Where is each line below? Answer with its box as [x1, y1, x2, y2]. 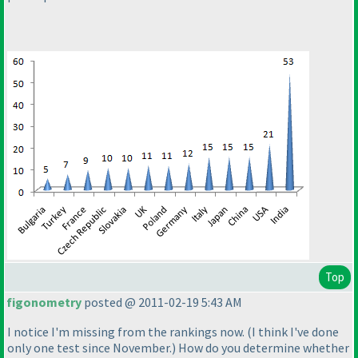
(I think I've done [247, 324, 339, 340]
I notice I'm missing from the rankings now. [7, 324, 247, 340]
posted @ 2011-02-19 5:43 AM [82, 294, 242, 311]
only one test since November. [7, 340, 172, 356]
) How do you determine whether [172, 340, 349, 356]
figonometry [6, 294, 82, 311]
